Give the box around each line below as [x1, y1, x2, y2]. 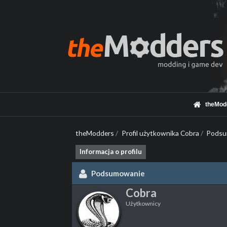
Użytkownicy [126, 200, 161, 208]
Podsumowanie [90, 169, 145, 178]
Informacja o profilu [79, 147, 142, 156]
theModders [75, 129, 114, 138]
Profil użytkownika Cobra [121, 129, 199, 138]
